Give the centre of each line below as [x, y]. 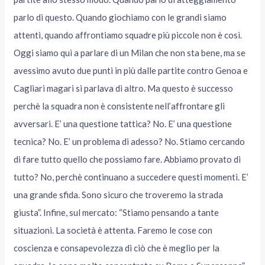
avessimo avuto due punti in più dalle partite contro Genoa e [131, 70]
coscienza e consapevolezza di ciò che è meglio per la [117, 248]
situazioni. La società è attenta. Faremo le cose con [113, 230]
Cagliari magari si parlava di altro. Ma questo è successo [124, 88]
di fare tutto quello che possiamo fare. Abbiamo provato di [127, 159]
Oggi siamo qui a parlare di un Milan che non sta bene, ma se [130, 52]
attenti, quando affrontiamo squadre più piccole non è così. [128, 35]
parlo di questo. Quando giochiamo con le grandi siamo [120, 17]
